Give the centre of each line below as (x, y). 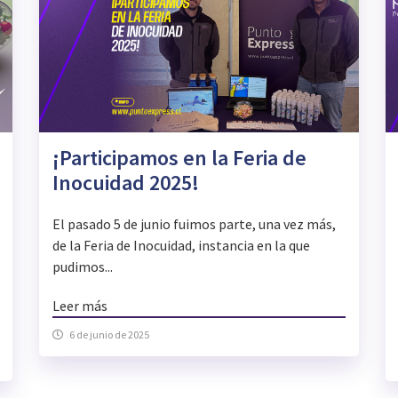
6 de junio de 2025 (109, 335)
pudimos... (82, 267)
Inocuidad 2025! (125, 183)
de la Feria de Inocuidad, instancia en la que (181, 246)
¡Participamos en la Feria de (179, 158)
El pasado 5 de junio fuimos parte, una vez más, (194, 224)
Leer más (80, 306)
